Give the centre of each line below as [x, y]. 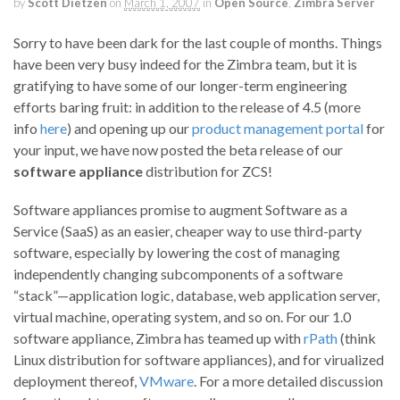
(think [357, 338]
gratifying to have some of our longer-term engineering [180, 86]
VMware [167, 381]
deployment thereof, [76, 381]
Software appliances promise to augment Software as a [180, 210]
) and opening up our [129, 129]
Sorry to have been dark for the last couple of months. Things [198, 43]
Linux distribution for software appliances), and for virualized [199, 360]
